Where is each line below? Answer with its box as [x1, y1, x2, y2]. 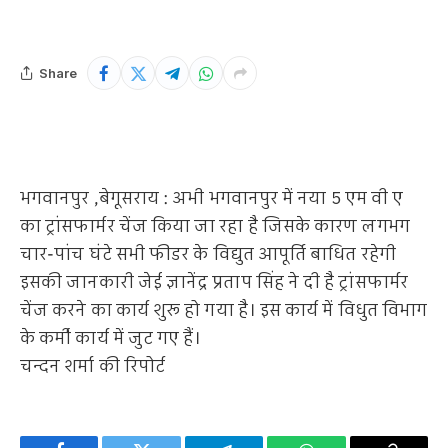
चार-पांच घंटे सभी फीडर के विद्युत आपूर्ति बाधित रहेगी [20, 242, 396, 269]
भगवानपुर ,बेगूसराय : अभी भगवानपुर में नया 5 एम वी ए [20, 186, 404, 213]
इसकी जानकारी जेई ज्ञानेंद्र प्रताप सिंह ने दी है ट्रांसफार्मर [20, 270, 408, 297]
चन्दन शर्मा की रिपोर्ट [20, 354, 166, 381]
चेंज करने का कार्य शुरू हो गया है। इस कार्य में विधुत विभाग [20, 298, 428, 325]
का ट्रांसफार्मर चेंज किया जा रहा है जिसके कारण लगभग [20, 214, 410, 241]
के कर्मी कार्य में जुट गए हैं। [20, 326, 202, 353]
